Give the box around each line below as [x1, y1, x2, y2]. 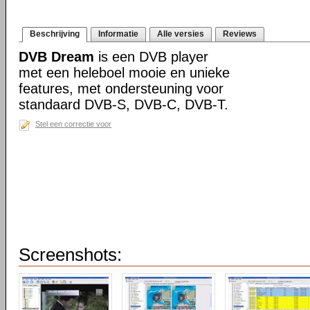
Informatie [98, 29, 138, 39]
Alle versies [157, 29, 204, 39]
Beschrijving [30, 29, 80, 39]
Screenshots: [19, 244, 122, 265]
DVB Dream [19, 49, 94, 64]
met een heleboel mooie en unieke [19, 65, 230, 80]
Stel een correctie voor [35, 120, 111, 128]
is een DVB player [94, 49, 208, 64]
